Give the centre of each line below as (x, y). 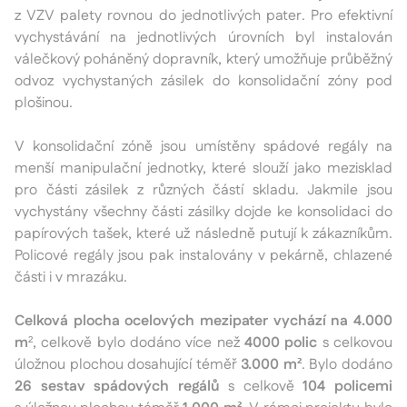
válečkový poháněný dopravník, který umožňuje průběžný (203, 59)
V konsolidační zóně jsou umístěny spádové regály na (203, 146)
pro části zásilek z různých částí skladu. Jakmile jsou (203, 190)
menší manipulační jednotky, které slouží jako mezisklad (203, 168)
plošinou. (44, 103)
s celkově (261, 386)
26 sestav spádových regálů (117, 386)
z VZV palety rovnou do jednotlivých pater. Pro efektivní (203, 15)
